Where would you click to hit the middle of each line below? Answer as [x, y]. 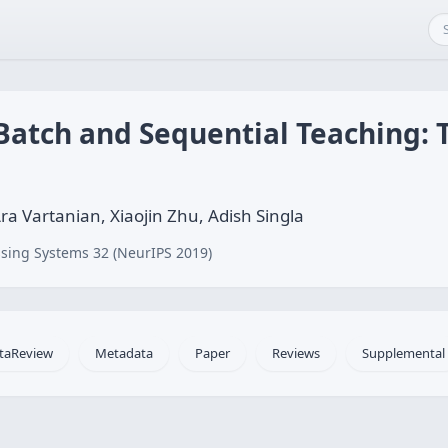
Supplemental [403, 353]
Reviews [296, 353]
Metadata [124, 353]
